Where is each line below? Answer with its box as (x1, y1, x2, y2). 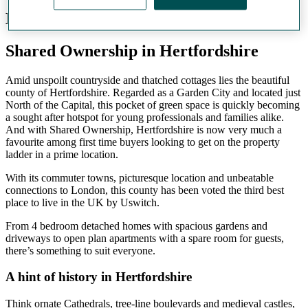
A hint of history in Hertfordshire (5, 269, 192, 285)
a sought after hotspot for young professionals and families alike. (5, 111, 284, 123)
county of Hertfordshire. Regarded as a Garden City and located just (5, 86, 300, 98)
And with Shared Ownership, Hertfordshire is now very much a (5, 123, 282, 135)
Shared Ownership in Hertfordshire (5, 41, 258, 60)
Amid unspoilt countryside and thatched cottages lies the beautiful (5, 74, 289, 86)
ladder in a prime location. (5, 148, 118, 160)
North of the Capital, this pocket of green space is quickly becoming (5, 98, 300, 111)
